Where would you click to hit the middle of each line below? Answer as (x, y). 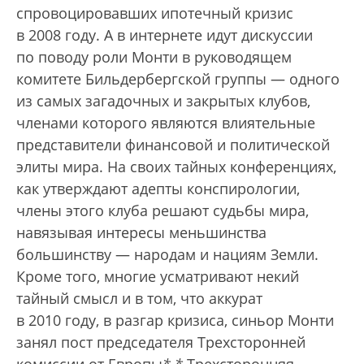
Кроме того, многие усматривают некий (158, 277)
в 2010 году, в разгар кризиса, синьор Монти (175, 321)
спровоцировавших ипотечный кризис (155, 13)
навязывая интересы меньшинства (141, 233)
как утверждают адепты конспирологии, (158, 189)
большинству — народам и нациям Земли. (167, 255)
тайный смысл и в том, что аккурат (139, 299)
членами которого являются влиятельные (166, 123)
